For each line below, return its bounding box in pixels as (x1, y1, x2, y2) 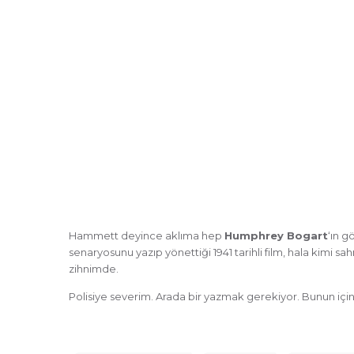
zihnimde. (69, 262, 119, 275)
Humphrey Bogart (224, 228, 328, 242)
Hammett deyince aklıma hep (69, 228, 224, 242)
